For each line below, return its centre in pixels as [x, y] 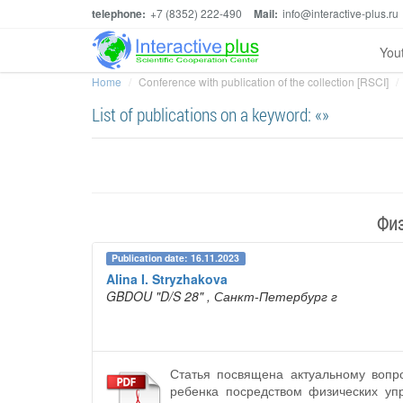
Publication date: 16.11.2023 [176, 258]
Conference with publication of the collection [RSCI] [264, 81]
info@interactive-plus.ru [340, 13]
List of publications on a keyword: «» [210, 114]
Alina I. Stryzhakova [167, 279]
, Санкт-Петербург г [272, 296]
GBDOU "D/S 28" [155, 296]
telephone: [119, 13]
